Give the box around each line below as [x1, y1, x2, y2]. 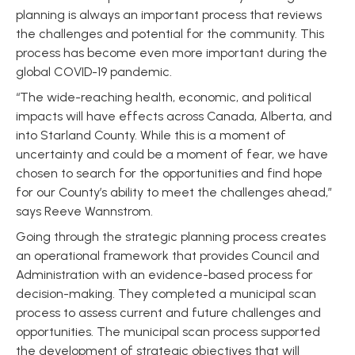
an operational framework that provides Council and [16, 248, 319, 263]
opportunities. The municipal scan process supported [16, 324, 320, 339]
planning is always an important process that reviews [16, 7, 322, 22]
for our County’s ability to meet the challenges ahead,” [16, 185, 332, 200]
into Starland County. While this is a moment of [16, 128, 286, 143]
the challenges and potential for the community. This [16, 26, 324, 41]
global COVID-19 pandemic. [16, 64, 175, 79]
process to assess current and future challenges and [16, 305, 321, 320]
